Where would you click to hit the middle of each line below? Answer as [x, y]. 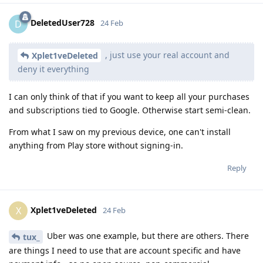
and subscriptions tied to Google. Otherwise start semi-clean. [130, 110]
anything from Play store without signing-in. [96, 146]
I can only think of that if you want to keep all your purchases [129, 97]
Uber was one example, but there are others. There [147, 236]
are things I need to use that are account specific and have [125, 251]
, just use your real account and [166, 55]
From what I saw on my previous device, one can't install [120, 132]
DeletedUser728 [63, 23]
